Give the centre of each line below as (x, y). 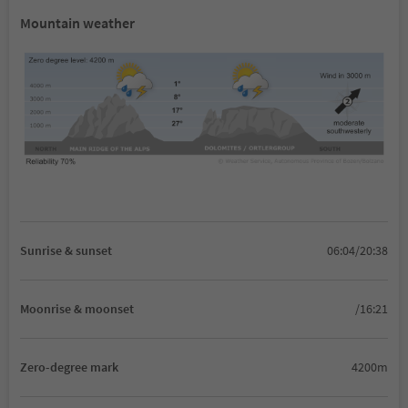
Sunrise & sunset (66, 250)
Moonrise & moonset (77, 308)
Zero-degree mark (69, 367)
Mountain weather (77, 22)
